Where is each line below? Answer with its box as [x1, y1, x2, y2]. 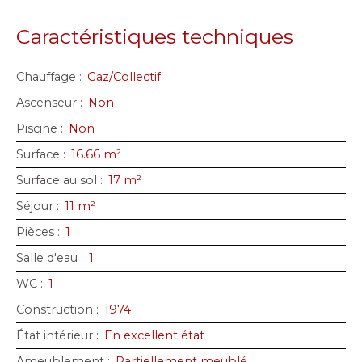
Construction [16, 302, 93, 318]
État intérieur [16, 328, 93, 343]
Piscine [16, 121, 57, 137]
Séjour [16, 199, 53, 214]
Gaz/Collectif [87, 69, 161, 85]
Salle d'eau [16, 250, 78, 266]
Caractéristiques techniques [16, 24, 293, 49]
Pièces [16, 225, 54, 240]
